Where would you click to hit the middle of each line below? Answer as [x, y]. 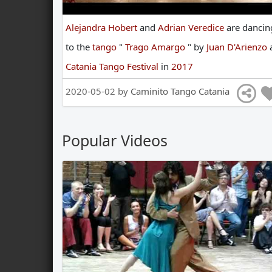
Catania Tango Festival [113, 66]
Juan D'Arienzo [238, 47]
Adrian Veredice [192, 28]
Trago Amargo [156, 47]
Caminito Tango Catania [180, 91]
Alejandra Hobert [103, 28]
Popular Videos [115, 141]
